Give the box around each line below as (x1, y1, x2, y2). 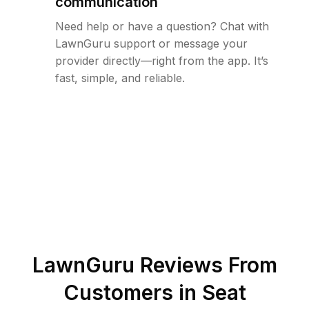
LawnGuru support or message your (55, 37, 248, 51)
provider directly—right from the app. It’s (55, 54, 268, 68)
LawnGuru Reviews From (32, 252, 277, 278)
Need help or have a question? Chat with (55, 19, 269, 34)
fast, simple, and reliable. (55, 71, 185, 86)
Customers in (63, 280, 202, 306)
